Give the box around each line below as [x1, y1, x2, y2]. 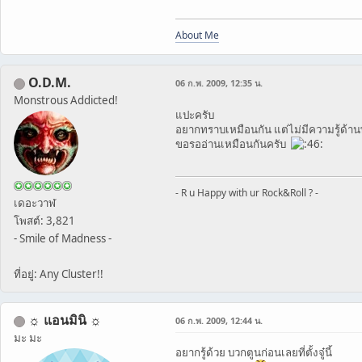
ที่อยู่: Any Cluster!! [14, 267, 103, 281]
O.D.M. [28, 74, 71, 91]
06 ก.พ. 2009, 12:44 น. [175, 314, 263, 326]
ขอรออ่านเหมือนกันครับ [175, 137, 291, 151]
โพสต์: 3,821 [14, 213, 75, 228]
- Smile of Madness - [14, 231, 112, 246]
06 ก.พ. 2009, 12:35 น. [175, 77, 263, 89]
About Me [175, 28, 219, 42]
